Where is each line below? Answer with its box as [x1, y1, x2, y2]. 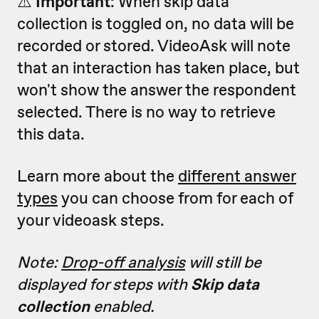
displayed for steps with [17, 273, 191, 295]
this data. [17, 123, 85, 145]
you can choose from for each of [58, 187, 293, 209]
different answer [178, 165, 296, 187]
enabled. [93, 296, 155, 317]
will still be [185, 251, 261, 273]
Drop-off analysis [61, 251, 185, 273]
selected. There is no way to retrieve [17, 101, 276, 122]
